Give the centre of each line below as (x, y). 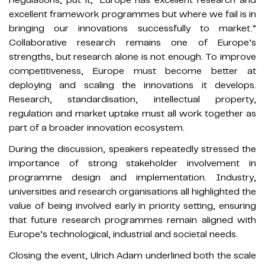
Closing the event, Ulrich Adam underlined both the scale (132, 255)
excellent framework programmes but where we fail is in (132, 14)
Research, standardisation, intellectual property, (132, 99)
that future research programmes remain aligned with (132, 220)
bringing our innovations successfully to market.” (132, 28)
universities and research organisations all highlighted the (132, 191)
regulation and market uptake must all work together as (132, 113)
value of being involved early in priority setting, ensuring (132, 206)
